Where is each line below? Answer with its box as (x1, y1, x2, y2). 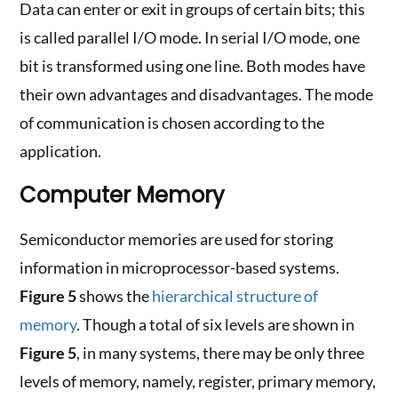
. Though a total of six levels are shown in (76, 314, 355, 334)
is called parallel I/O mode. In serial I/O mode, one (20, 28, 361, 47)
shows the (76, 286, 153, 306)
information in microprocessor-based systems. (20, 258, 340, 277)
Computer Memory (20, 180, 226, 210)
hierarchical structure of (152, 286, 319, 306)
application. (20, 141, 102, 161)
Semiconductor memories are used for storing (20, 229, 334, 249)
